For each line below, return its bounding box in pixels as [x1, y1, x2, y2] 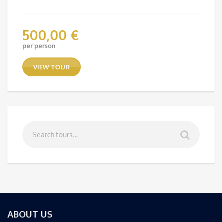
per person [22, 41, 55, 50]
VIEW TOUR [33, 62, 70, 71]
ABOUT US [7, 209, 53, 220]
